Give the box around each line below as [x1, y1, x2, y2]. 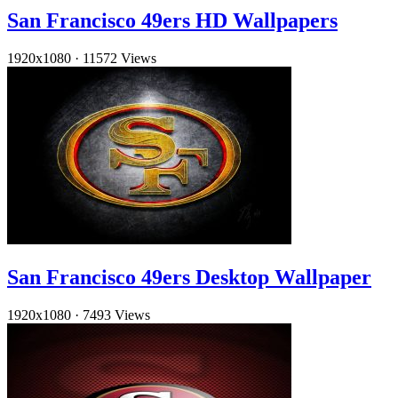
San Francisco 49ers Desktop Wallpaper [7, 265, 371, 289]
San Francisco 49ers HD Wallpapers [7, 9, 338, 33]
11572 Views [83, 51, 156, 67]
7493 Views [83, 306, 150, 322]
